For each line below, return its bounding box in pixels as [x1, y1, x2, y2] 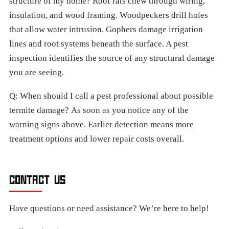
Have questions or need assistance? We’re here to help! [9, 203, 209, 213]
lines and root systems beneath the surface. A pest [9, 39, 188, 49]
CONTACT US [9, 173, 66, 186]
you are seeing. [9, 67, 64, 77]
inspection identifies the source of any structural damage [9, 53, 215, 63]
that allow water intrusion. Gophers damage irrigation [9, 25, 203, 34]
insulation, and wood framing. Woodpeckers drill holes [9, 10, 208, 20]
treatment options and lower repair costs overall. [9, 134, 184, 144]
